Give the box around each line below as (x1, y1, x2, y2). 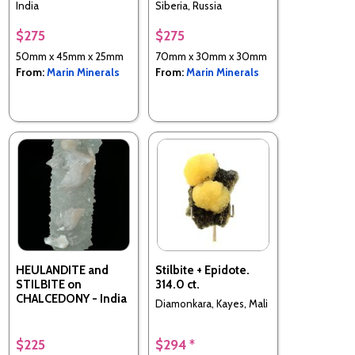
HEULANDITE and (16, 262, 109, 277)
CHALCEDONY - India (16, 291, 127, 306)
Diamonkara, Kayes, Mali (155, 297, 268, 310)
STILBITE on (16, 277, 82, 292)
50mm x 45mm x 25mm (16, 49, 124, 63)
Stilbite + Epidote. (155, 262, 250, 277)
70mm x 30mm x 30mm (155, 49, 267, 63)
